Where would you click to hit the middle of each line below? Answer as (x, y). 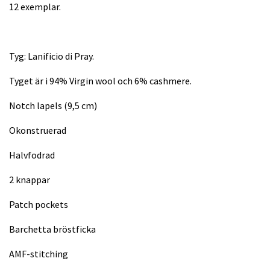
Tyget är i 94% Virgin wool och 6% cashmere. (100, 81)
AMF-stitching (39, 254)
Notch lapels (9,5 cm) (53, 106)
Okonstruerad (38, 130)
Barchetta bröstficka (52, 229)
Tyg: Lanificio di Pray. (52, 56)
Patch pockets (39, 205)
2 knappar (30, 180)
